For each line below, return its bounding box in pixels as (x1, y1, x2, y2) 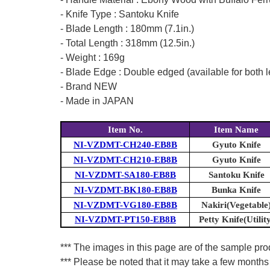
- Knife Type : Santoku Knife (60, 9, 179, 20)
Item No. (108, 125, 143, 135)
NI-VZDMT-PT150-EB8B (75, 215, 176, 225)
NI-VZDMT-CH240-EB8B (74, 140, 177, 150)
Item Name (214, 125, 259, 135)
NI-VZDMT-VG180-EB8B (74, 200, 177, 210)
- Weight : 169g (60, 52, 125, 63)
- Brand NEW (60, 81, 117, 92)
